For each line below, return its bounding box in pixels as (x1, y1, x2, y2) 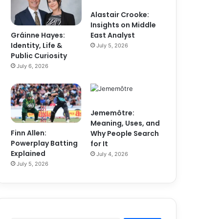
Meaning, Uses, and (90, 118, 160, 128)
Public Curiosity (11, 50, 67, 61)
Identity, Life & (11, 40, 63, 50)
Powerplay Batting (11, 138, 78, 149)
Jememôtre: (90, 108, 135, 118)
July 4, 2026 (96, 150, 129, 157)
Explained (11, 149, 46, 159)
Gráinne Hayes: (11, 30, 66, 40)
